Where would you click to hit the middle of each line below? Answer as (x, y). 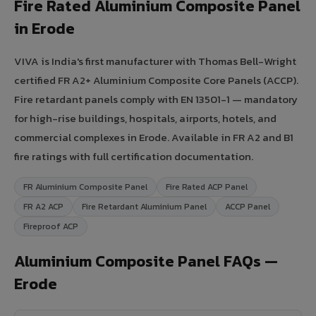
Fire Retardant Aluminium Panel (144, 206)
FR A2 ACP (43, 206)
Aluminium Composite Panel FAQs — (146, 261)
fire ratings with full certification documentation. (134, 156)
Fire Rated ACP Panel (207, 187)
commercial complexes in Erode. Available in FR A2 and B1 (154, 137)
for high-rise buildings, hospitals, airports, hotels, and (145, 118)
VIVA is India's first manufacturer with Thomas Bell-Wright (155, 61)
